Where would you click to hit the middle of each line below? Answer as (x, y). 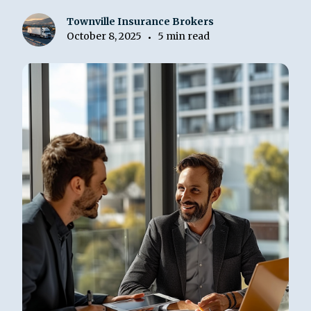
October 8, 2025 (104, 36)
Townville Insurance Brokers (141, 21)
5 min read (184, 36)
